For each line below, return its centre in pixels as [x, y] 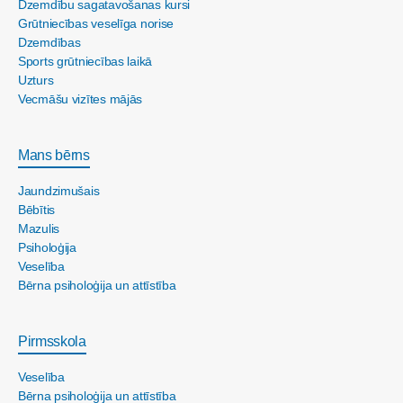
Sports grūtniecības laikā [85, 62]
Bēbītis [37, 210]
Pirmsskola [52, 342]
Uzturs [36, 81]
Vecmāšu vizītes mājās [81, 99]
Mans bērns [54, 156]
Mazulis [39, 229]
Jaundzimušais [59, 191]
